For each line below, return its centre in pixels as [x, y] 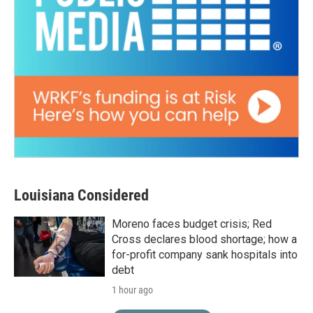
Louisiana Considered [81, 195]
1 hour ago [132, 290]
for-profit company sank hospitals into [205, 254]
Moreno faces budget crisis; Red [192, 224]
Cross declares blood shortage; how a [204, 239]
